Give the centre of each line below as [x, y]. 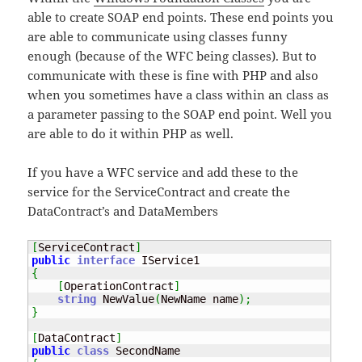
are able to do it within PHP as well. [131, 134]
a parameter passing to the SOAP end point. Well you [180, 114]
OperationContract [119, 286]
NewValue [126, 299]
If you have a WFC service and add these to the [163, 173]
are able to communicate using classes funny [158, 37]
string [77, 299]
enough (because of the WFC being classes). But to [173, 56]
